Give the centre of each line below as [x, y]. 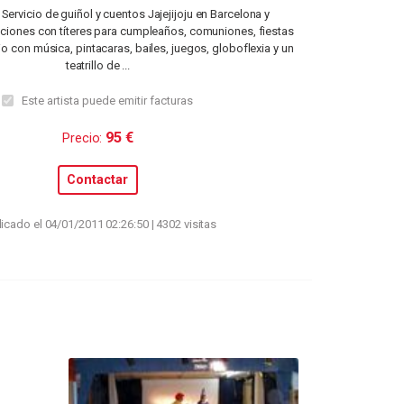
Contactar [98, 179]
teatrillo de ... [98, 65]
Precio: [83, 138]
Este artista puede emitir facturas [108, 101]
